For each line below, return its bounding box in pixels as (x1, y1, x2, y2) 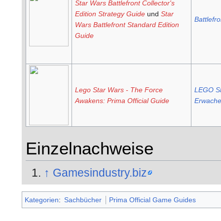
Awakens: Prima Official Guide (74, 97, 169, 105)
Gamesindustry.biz (53, 166, 147, 179)
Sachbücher (64, 195, 102, 204)
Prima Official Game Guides (109, 195, 196, 204)
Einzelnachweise (26, 139, 153, 158)
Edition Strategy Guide (74, 10, 145, 18)
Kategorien (25, 195, 59, 204)
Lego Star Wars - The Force (74, 86, 163, 94)
